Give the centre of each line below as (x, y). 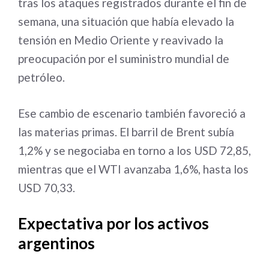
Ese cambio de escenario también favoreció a (132, 113)
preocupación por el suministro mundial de (124, 59)
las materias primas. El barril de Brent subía (126, 131)
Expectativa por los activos (113, 223)
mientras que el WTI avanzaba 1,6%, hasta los (133, 169)
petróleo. (41, 77)
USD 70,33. (47, 187)
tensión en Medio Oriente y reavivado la (121, 40)
